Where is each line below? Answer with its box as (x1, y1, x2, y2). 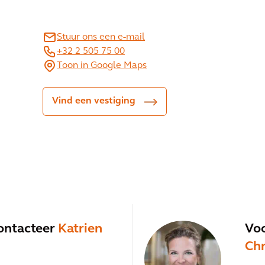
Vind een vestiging (52, 96, 135, 106)
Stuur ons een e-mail (57, 33, 145, 42)
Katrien (58, 222, 102, 237)
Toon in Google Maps (57, 61, 147, 70)
